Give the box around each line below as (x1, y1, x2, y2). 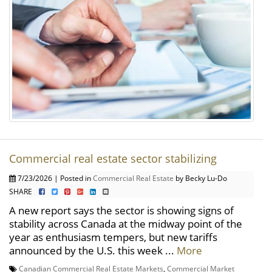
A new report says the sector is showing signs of (9, 203, 234, 218)
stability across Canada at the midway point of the (9, 217, 242, 231)
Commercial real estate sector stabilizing (9, 151, 217, 166)
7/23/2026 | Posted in (16, 173, 93, 183)
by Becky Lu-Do (174, 173, 227, 183)
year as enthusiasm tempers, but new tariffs (9, 230, 217, 245)
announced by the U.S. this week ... (9, 243, 177, 258)
